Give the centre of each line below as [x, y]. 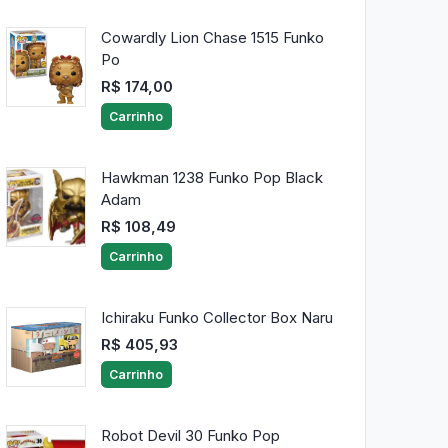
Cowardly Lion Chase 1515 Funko [212, 38]
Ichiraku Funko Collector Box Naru [216, 318]
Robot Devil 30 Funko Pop [190, 436]
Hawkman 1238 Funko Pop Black [211, 178]
